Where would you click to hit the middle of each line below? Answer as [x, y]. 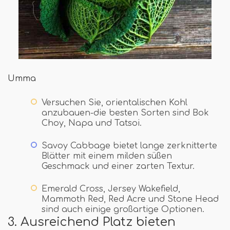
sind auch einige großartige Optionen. [123, 209]
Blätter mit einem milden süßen [107, 156]
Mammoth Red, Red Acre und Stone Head [130, 199]
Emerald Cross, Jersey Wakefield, [111, 189]
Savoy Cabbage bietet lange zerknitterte [129, 146]
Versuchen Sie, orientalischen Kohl [114, 102]
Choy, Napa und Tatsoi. [92, 123]
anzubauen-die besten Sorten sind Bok [125, 113]
